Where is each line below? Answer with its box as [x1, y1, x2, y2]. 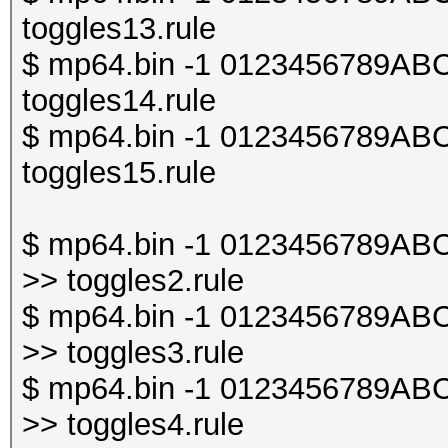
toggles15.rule [22, 155, 216, 190]
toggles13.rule [22, 11, 216, 46]
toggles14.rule [22, 83, 216, 118]
